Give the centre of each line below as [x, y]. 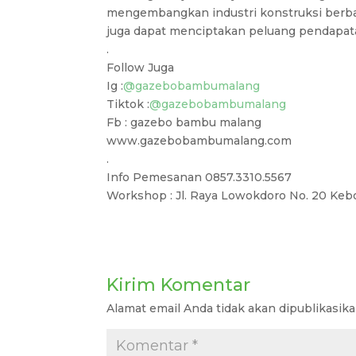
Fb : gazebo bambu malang [184, 123]
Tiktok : [128, 104]
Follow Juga [141, 68]
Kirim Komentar [179, 285]
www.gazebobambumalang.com [199, 141]
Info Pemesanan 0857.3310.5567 [199, 178]
